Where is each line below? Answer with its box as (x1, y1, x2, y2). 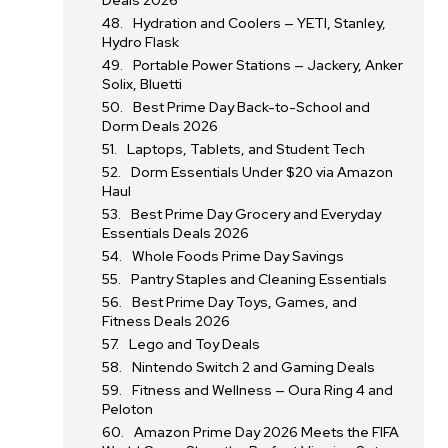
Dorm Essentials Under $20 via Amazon (131, 163, 394, 181)
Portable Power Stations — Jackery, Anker (133, 56, 404, 74)
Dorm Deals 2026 (102, 117, 219, 135)
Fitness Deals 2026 (102, 312, 231, 330)
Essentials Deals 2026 (102, 224, 250, 242)
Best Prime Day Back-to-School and (133, 98, 371, 116)
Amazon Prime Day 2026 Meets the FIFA (134, 423, 400, 441)
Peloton (102, 400, 154, 418)
